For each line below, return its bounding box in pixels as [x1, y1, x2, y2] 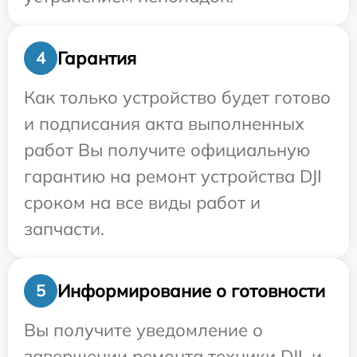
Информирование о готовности [57, 279, 325, 302]
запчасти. [24, 218, 104, 241]
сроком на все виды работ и [24, 191, 261, 214]
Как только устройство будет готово [24, 86, 331, 109]
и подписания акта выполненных [24, 112, 304, 135]
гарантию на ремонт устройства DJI [24, 165, 322, 188]
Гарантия [57, 46, 136, 69]
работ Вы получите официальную [24, 139, 310, 162]
